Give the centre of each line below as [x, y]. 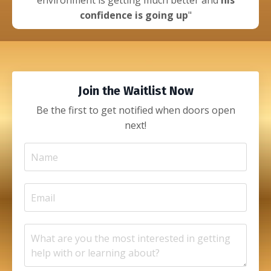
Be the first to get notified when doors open [135, 110]
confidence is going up [134, 15]
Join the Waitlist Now [135, 91]
